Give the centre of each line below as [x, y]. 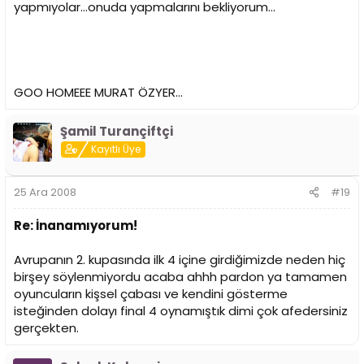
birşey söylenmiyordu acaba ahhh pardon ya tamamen [180, 277]
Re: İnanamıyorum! [76, 226]
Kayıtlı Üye [116, 149]
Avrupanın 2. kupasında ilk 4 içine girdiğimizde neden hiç [180, 260]
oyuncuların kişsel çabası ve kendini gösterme [151, 294]
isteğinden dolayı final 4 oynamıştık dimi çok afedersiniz [181, 311]
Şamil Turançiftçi [117, 131]
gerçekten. [46, 328]
